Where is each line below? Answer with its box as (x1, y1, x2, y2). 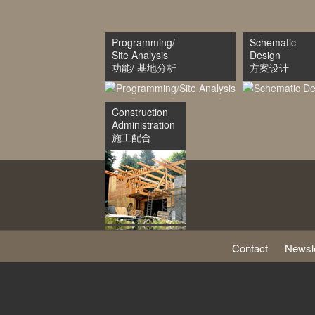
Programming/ (112, 35, 175, 49)
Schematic (250, 35, 296, 49)
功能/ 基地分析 (112, 60, 176, 75)
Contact (232, 240, 268, 255)
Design (250, 48, 281, 62)
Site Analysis (112, 48, 168, 62)
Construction (112, 105, 168, 119)
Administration (112, 117, 175, 131)
